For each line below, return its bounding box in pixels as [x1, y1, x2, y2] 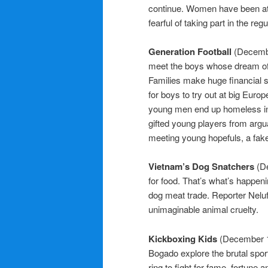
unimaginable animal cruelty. [148, 203, 258, 216]
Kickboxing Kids [148, 232, 220, 245]
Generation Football [148, 45, 234, 59]
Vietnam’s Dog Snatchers [148, 160, 257, 173]
